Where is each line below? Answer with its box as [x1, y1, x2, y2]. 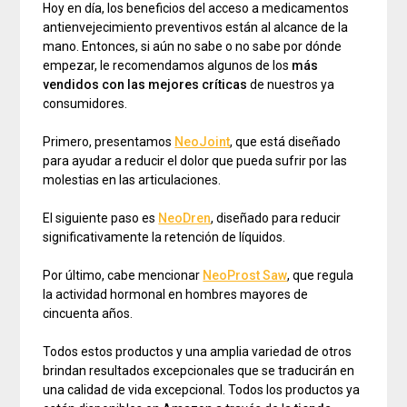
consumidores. [43, 96, 128, 112]
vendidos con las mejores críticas [43, 77, 251, 93]
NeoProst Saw [203, 268, 288, 283]
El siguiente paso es [43, 211, 159, 226]
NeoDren [158, 211, 212, 226]
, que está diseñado [230, 134, 342, 150]
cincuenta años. [43, 306, 134, 322]
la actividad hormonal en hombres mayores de [43, 287, 309, 303]
